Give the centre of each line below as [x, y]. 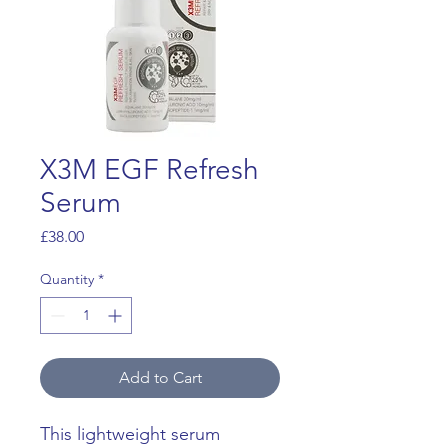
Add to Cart [160, 377]
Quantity [67, 279]
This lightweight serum [130, 434]
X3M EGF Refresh [149, 169]
